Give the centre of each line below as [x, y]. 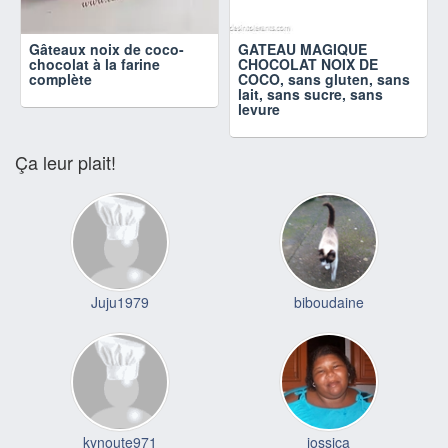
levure [259, 109]
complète [60, 79]
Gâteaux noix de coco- [106, 49]
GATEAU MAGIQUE [302, 49]
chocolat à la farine [94, 64]
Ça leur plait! [65, 162]
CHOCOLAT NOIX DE [308, 64]
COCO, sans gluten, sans [324, 79]
